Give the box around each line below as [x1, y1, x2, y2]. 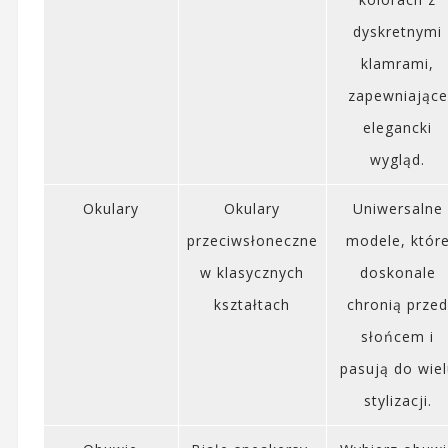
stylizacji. [363, 390, 432, 410]
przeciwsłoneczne [186, 230, 318, 250]
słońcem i [361, 326, 435, 346]
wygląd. [370, 149, 426, 169]
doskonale [359, 262, 436, 282]
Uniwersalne [352, 198, 443, 218]
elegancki [363, 117, 433, 137]
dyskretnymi [353, 21, 443, 41]
